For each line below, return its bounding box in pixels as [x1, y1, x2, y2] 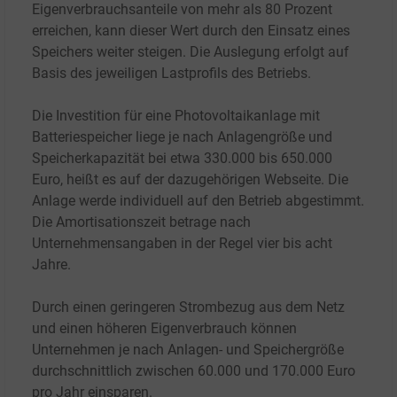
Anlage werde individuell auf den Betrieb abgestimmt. [32, 192, 364, 210]
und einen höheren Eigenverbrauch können [32, 320, 297, 338]
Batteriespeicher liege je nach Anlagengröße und [32, 128, 332, 146]
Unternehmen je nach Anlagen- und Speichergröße [32, 341, 344, 359]
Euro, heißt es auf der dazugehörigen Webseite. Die [32, 171, 348, 189]
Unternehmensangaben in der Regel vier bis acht [32, 235, 332, 253]
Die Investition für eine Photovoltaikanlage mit [32, 107, 320, 125]
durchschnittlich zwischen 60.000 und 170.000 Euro [32, 362, 355, 380]
